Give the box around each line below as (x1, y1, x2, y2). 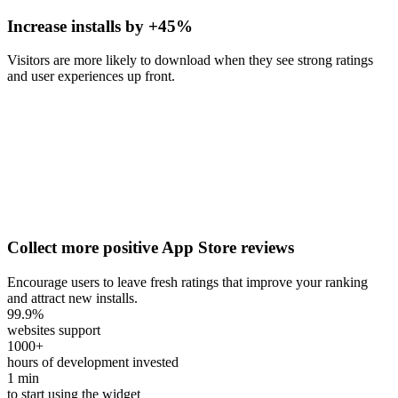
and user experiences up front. (7, 68, 175, 84)
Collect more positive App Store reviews (7, 238, 294, 258)
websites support (7, 322, 100, 338)
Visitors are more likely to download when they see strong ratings (7, 52, 373, 68)
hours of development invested (7, 354, 179, 370)
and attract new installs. (7, 290, 138, 306)
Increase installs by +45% (7, 16, 193, 36)
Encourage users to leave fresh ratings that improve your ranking (7, 274, 368, 290)
